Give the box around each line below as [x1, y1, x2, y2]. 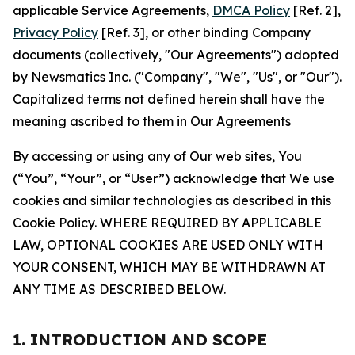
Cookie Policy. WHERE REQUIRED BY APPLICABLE [13, 215, 322, 231]
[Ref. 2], [290, 2, 341, 18]
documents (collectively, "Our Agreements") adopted [13, 47, 339, 63]
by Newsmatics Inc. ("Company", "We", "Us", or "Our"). [13, 69, 342, 85]
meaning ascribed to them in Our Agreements [13, 113, 291, 129]
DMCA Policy [212, 2, 290, 18]
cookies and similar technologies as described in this [13, 193, 331, 208]
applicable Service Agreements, [13, 2, 212, 18]
